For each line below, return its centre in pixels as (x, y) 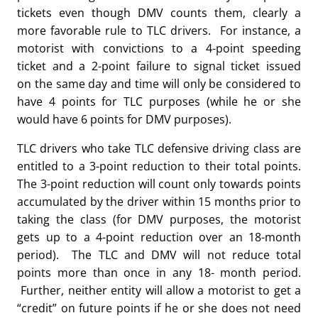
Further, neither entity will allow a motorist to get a (159, 290)
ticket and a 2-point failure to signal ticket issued (159, 66)
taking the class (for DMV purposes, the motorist (159, 219)
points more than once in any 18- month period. (159, 273)
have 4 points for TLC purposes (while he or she (159, 102)
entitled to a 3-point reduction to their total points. (159, 166)
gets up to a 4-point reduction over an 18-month (159, 237)
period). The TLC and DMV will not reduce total (159, 255)
